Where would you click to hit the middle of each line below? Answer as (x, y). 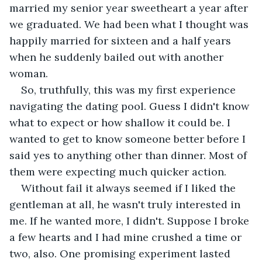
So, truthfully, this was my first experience (130, 89)
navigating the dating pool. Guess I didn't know (131, 106)
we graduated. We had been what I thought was (130, 24)
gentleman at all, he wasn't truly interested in (126, 204)
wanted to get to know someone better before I (129, 139)
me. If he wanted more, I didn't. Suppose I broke (131, 220)
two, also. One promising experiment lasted (121, 253)
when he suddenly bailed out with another (118, 57)
